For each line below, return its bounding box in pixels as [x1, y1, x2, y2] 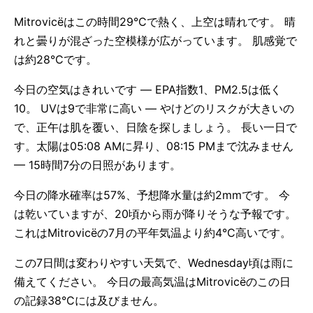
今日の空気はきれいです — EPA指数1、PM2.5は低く [14, 82, 282, 96]
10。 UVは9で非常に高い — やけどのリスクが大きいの [14, 101, 294, 115]
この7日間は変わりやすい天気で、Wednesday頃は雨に [14, 256, 293, 270]
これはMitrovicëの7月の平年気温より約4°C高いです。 [14, 226, 291, 240]
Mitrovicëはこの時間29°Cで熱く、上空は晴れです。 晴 [14, 15, 296, 29]
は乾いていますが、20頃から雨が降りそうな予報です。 [14, 207, 296, 221]
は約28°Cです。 [14, 52, 97, 66]
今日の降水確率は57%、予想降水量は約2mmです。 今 [14, 188, 290, 202]
